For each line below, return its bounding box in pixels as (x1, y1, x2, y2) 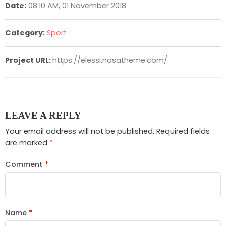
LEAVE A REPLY (5, 109, 81, 121)
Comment (5, 159, 45, 170)
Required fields (156, 126, 210, 137)
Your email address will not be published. (5, 126, 154, 137)
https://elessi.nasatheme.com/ (52, 54, 167, 65)
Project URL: (5, 54, 52, 65)
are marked (5, 138, 49, 148)
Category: (5, 27, 45, 38)
